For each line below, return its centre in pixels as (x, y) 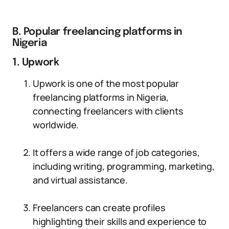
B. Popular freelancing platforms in (98, 32)
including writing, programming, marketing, (124, 166)
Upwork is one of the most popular (106, 83)
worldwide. (56, 125)
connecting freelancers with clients (108, 111)
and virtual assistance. (80, 180)
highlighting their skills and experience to (120, 221)
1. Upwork (36, 63)
